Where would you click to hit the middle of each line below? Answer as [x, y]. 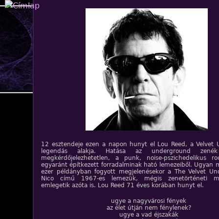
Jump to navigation [114, 7]
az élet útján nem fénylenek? [149, 208]
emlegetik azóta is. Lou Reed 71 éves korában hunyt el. [122, 185]
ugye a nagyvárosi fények [149, 201]
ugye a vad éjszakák [149, 215]
